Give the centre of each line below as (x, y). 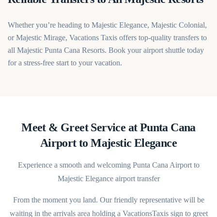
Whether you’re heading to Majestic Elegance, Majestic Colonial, (107, 25)
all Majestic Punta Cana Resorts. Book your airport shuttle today (106, 50)
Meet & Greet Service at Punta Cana (108, 127)
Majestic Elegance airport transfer (108, 178)
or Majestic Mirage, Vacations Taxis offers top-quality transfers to (107, 38)
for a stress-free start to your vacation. (65, 63)
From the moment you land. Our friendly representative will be (108, 200)
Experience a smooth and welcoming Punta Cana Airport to (108, 165)
